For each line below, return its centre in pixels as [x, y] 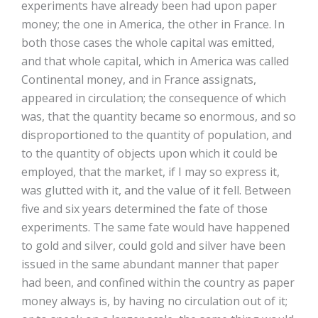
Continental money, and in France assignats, [139, 79]
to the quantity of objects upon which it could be [149, 153]
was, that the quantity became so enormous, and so [159, 116]
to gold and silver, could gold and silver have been [153, 246]
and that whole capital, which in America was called [155, 61]
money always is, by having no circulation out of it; [154, 301]
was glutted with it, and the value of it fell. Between [156, 190]
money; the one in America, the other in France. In [153, 24]
